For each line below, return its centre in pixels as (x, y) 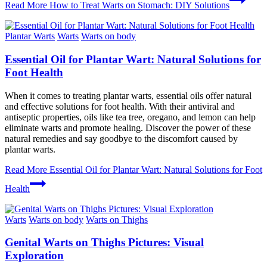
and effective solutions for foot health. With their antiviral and (120, 106)
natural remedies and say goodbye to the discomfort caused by (121, 138)
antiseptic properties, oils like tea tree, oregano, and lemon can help (130, 117)
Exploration (34, 256)
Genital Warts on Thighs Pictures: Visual (104, 243)
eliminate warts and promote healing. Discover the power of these (128, 128)
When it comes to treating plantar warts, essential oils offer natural (128, 95)
